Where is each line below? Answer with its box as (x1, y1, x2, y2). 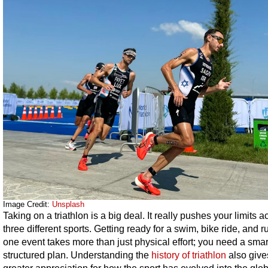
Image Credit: (3, 200, 52, 209)
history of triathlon (151, 249, 226, 260)
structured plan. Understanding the (3, 249, 151, 260)
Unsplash (52, 200, 84, 209)
